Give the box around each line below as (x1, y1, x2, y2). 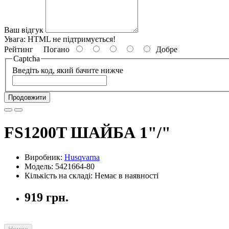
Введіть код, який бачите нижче (12, 66, 123, 75)
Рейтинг (4, 44, 33, 54)
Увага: (4, 34, 28, 43)
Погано (33, 44, 74, 54)
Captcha (13, 54, 40, 63)
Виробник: (25, 153, 64, 162)
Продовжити (8, 94, 46, 102)
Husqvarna (64, 153, 100, 162)
